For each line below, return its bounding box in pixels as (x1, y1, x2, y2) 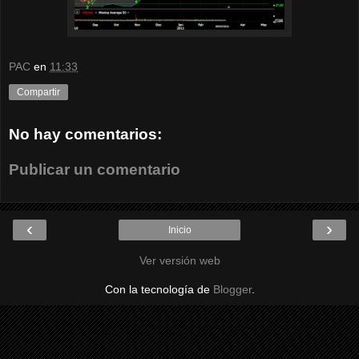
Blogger (212, 283, 252, 296)
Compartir (17, 87, 60, 99)
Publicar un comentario (9, 160, 180, 178)
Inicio (167, 224, 192, 236)
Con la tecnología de (104, 283, 213, 296)
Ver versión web (139, 254, 220, 268)
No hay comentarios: (9, 126, 162, 143)
